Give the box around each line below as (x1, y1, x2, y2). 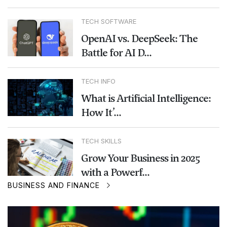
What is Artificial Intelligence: (81, 91, 211, 106)
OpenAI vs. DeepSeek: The (81, 31, 198, 46)
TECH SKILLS (81, 137, 122, 145)
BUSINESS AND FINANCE (8, 181, 100, 190)
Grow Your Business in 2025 (81, 151, 200, 166)
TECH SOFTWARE (81, 17, 136, 26)
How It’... (81, 105, 121, 120)
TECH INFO (81, 77, 116, 86)
